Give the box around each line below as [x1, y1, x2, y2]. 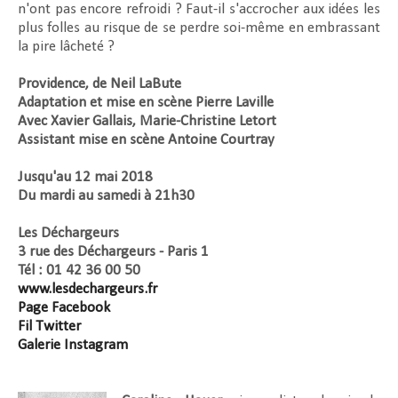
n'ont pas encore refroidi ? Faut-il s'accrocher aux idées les [18, 2, 380, 18]
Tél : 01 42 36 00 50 [18, 263, 140, 279]
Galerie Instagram [18, 338, 128, 354]
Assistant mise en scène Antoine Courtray [18, 132, 275, 148]
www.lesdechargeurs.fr [18, 282, 157, 298]
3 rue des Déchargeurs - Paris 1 [18, 244, 212, 260]
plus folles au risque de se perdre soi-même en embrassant [18, 20, 380, 36]
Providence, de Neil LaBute [18, 76, 181, 92]
